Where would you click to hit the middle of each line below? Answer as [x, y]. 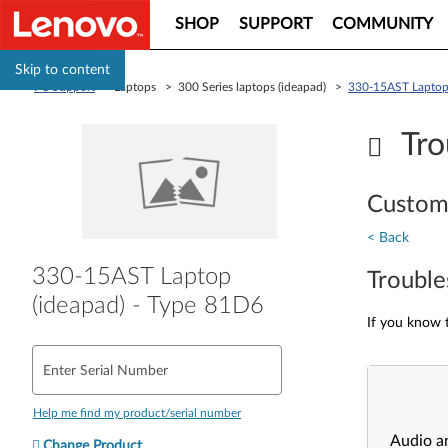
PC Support [64, 87]
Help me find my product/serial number [137, 412]
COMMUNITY [382, 24]
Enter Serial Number [105, 370]
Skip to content [62, 70]
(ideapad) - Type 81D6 [148, 305]
